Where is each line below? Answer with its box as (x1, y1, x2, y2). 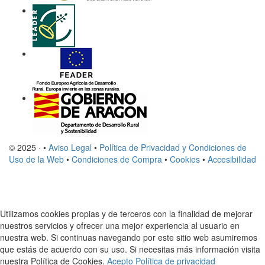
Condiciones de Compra (72, 153, 162, 165)
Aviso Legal (49, 141, 92, 153)
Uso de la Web (9, 153, 64, 165)
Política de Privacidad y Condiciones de (99, 141, 247, 153)
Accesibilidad (208, 153, 256, 165)
